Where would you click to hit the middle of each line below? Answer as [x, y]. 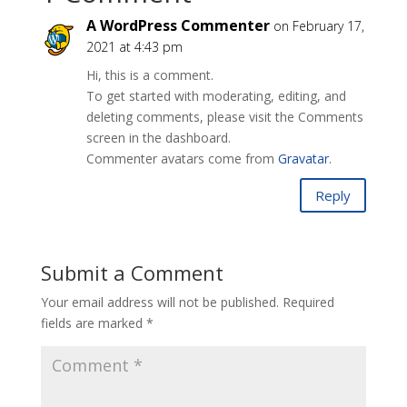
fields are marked [93, 323]
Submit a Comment [132, 273]
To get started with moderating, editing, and [216, 96]
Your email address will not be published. [159, 302]
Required [308, 302]
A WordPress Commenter [178, 25]
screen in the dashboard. [158, 138]
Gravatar [303, 159]
